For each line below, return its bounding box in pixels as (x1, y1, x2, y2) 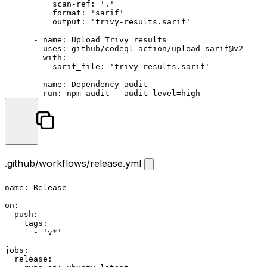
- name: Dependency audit (5, 79, 148, 89)
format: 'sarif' (5, 8, 124, 17)
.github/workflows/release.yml (5, 157, 144, 169)
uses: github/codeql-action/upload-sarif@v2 (5, 44, 243, 53)
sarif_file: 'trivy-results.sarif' (5, 61, 210, 71)
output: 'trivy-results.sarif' (5, 17, 191, 26)
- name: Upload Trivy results (5, 35, 167, 44)
